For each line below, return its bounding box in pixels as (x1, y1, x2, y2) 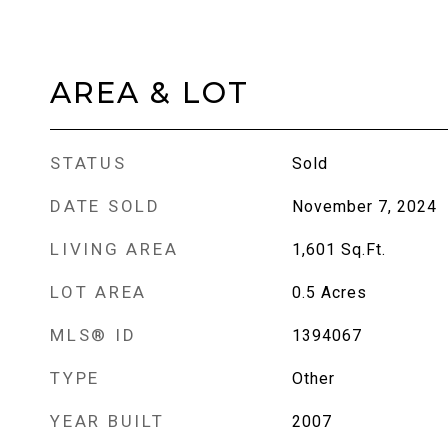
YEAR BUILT (50, 411, 165, 431)
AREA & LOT (50, 75, 249, 110)
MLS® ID (50, 325, 137, 345)
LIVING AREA (50, 239, 179, 259)
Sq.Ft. (340, 240, 386, 259)
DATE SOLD (50, 196, 161, 216)
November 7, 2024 (291, 197, 437, 216)
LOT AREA (50, 282, 147, 302)
